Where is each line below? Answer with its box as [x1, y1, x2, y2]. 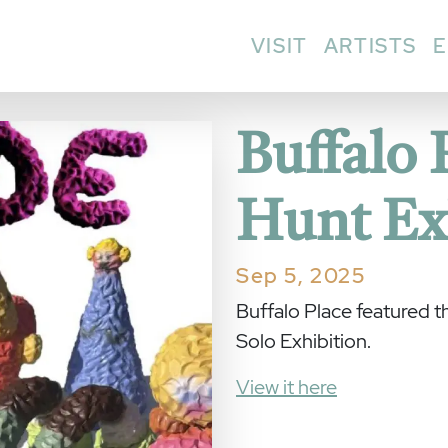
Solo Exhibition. [236, 327, 371, 354]
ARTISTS [323, 33, 417, 59]
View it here [236, 373, 337, 400]
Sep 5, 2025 [236, 260, 366, 289]
